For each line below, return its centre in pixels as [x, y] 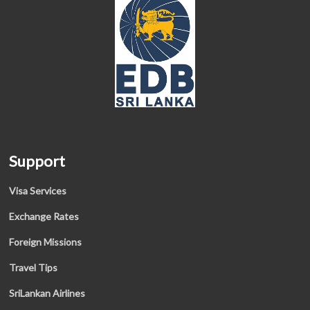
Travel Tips [34, 267]
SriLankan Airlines [47, 293]
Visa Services [38, 191]
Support [37, 161]
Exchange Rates [44, 216]
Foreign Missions [46, 242]
